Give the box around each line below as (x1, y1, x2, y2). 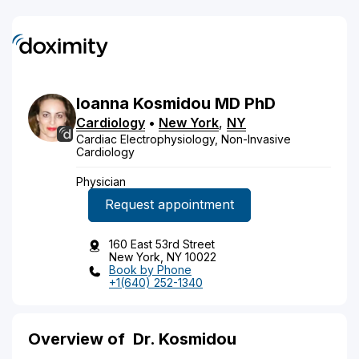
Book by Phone (109, 262, 192, 276)
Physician (76, 174, 126, 188)
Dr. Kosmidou (133, 329, 236, 349)
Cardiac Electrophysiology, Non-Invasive (76, 131, 291, 146)
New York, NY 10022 (109, 249, 216, 264)
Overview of (28, 329, 133, 349)
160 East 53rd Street (109, 236, 215, 251)
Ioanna (76, 93, 129, 113)
